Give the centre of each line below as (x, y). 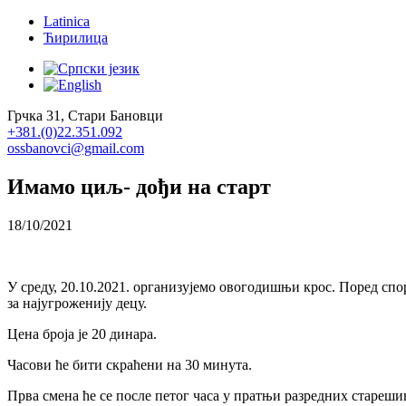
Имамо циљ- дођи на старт (139, 186)
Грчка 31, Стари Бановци (85, 116)
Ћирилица (76, 38)
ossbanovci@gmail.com (76, 148)
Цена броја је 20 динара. (82, 333)
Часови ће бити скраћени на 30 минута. (130, 364)
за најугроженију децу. (77, 303)
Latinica (67, 21)
